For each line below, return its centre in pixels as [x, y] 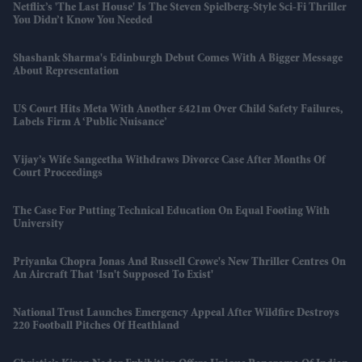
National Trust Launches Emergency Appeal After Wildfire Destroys [176, 314]
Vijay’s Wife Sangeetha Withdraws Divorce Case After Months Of [169, 161]
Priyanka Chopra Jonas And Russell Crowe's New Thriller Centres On [179, 263]
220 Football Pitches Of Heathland [96, 327]
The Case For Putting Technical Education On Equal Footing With [171, 212]
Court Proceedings [58, 174]
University [38, 225]
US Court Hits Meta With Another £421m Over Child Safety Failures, [178, 110]
